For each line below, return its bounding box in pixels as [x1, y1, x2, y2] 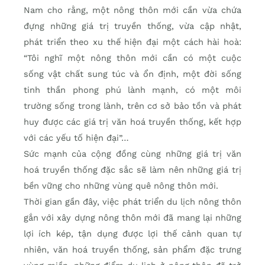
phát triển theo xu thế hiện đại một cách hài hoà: [24, 36, 241, 47]
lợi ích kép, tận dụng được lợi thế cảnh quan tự [24, 228, 241, 239]
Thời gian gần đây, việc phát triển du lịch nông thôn [24, 196, 241, 207]
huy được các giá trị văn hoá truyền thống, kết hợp [24, 116, 241, 127]
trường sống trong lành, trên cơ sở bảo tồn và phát [24, 100, 241, 111]
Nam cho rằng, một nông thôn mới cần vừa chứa [24, 4, 241, 15]
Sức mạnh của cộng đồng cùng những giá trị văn [24, 148, 241, 159]
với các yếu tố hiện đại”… [24, 132, 129, 143]
